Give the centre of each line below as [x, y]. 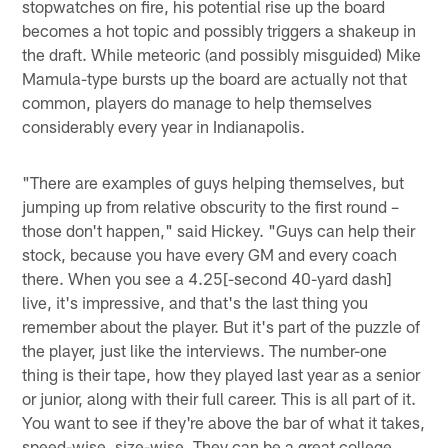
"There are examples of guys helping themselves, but [213, 181]
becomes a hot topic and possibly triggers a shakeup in [219, 29]
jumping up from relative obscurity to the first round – [211, 205]
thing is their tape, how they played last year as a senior [221, 373]
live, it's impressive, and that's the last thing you [195, 301]
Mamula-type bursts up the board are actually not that [215, 77]
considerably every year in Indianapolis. [164, 125]
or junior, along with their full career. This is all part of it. [219, 397]
